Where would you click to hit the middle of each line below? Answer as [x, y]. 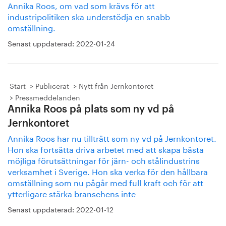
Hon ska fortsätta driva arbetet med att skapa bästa [106, 149]
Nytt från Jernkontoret [116, 85]
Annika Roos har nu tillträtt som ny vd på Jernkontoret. [112, 137]
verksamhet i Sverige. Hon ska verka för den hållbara [108, 171]
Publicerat [52, 85]
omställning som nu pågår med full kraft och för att [105, 182]
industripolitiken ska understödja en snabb [89, 16]
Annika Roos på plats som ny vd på [91, 109]
